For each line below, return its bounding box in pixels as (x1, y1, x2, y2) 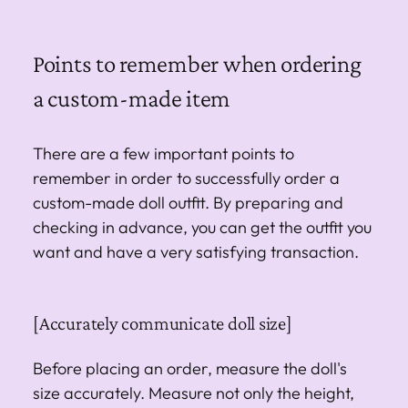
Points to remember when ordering (33, 49, 362, 77)
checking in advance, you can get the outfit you (33, 216, 372, 238)
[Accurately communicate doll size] (33, 311, 292, 334)
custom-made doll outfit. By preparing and (33, 191, 343, 213)
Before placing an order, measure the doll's (33, 357, 347, 379)
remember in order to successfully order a (33, 167, 340, 189)
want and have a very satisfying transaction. (33, 240, 359, 262)
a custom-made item (33, 84, 231, 112)
